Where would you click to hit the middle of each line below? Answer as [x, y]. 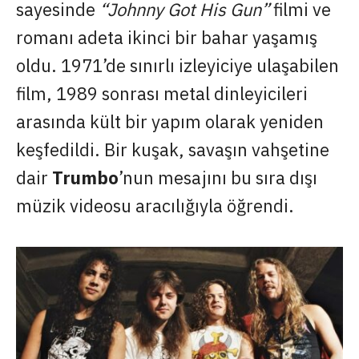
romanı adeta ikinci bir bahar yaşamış [167, 37]
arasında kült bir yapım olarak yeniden [170, 121]
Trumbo [85, 177]
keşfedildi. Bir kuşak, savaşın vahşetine [173, 149]
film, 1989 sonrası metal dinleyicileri [162, 93]
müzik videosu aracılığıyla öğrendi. [155, 205]
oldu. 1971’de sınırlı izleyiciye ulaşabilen [177, 65]
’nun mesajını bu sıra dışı [218, 177]
